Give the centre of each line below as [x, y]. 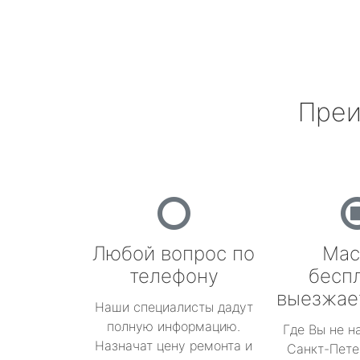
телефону [174, 276]
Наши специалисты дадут [174, 307]
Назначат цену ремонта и [174, 346]
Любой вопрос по [174, 254]
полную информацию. [174, 326]
